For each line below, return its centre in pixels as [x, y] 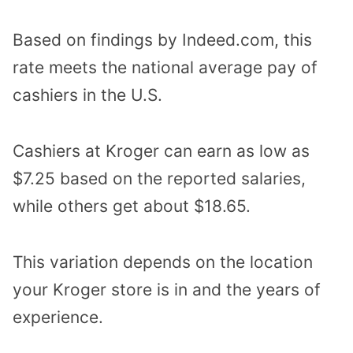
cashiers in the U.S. [87, 95]
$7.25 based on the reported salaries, [159, 179]
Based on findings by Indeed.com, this [162, 40]
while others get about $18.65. [132, 206]
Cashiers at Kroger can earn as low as [161, 151]
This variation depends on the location [163, 262]
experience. [58, 317]
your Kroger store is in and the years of [167, 289]
